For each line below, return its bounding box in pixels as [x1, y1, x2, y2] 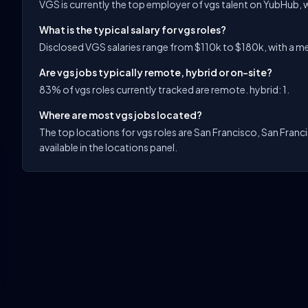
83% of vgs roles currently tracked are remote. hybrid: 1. [39, 83, 289, 96]
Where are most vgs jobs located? [39, 109, 202, 121]
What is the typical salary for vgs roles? [39, 23, 226, 36]
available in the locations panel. [39, 141, 177, 153]
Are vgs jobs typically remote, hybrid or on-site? [39, 66, 272, 78]
